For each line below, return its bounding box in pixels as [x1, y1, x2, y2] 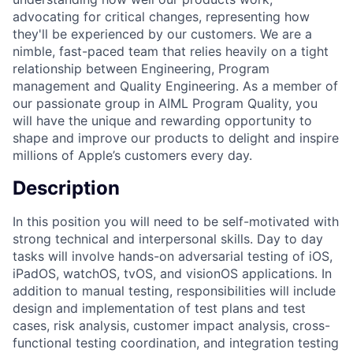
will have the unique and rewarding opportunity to [13, 112, 312, 128]
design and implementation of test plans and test [13, 299, 306, 316]
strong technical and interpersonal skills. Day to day [13, 230, 323, 247]
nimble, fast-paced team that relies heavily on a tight [13, 43, 329, 59]
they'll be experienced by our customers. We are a [13, 25, 312, 42]
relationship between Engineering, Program [13, 60, 269, 76]
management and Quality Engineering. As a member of [13, 77, 338, 94]
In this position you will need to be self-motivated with [13, 213, 339, 229]
